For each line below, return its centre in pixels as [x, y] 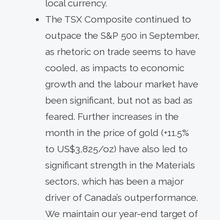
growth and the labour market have [122, 84]
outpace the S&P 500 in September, [123, 35]
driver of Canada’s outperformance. [122, 197]
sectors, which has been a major [114, 181]
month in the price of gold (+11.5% [117, 132]
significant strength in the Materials [120, 165]
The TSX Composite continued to [118, 19]
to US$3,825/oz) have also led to [116, 149]
